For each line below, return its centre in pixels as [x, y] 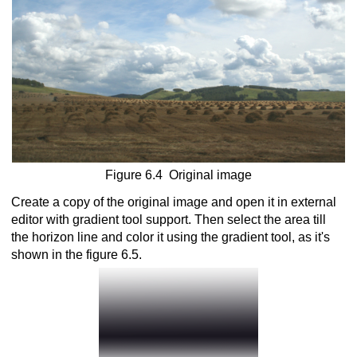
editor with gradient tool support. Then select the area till [169, 219]
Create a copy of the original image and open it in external [174, 202]
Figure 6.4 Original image [178, 175]
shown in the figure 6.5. [76, 254]
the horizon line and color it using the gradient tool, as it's [171, 237]
